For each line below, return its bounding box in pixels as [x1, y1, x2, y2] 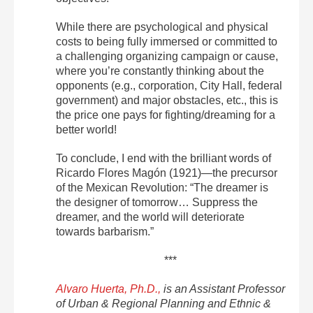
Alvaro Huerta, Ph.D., [56, 283, 161, 295]
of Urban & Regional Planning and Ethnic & [56, 298, 271, 310]
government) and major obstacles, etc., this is [56, 94, 278, 106]
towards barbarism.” [56, 226, 154, 238]
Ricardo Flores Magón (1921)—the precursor [56, 167, 277, 179]
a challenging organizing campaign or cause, [56, 50, 278, 62]
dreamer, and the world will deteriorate [56, 211, 245, 223]
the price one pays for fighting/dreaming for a [56, 109, 275, 121]
